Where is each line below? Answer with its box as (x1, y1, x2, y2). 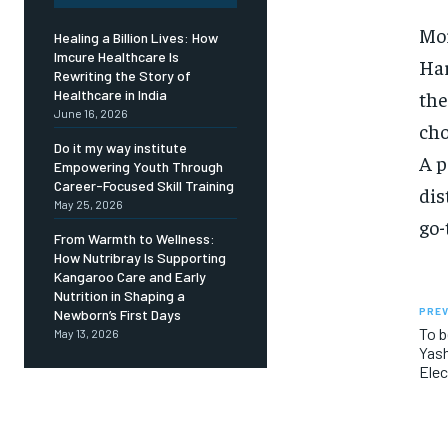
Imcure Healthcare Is (54, 48, 179, 66)
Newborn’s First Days (54, 306, 181, 324)
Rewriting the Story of (54, 67, 191, 85)
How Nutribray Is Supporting (54, 249, 226, 267)
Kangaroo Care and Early (54, 268, 206, 286)
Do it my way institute (54, 139, 187, 157)
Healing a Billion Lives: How (54, 29, 218, 47)
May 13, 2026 (54, 326, 119, 341)
